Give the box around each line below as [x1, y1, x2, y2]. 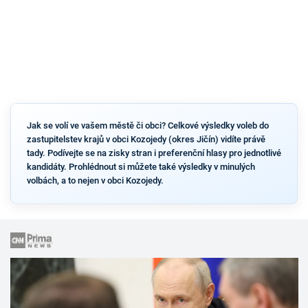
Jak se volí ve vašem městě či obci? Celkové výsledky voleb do [26, 120, 269, 131]
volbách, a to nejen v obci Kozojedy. [26, 175, 164, 186]
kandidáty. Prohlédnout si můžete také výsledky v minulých [26, 162, 255, 173]
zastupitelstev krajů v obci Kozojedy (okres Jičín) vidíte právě [26, 134, 265, 145]
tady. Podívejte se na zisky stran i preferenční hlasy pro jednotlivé [26, 148, 281, 159]
